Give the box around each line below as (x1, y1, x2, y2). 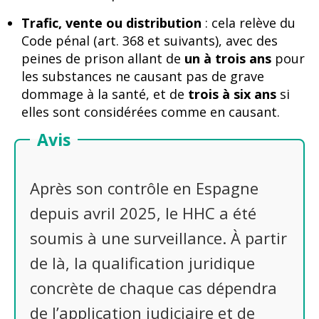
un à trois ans (184, 49, 271, 67)
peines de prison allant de (21, 49, 184, 67)
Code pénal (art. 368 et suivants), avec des (21, 31, 278, 49)
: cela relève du (202, 14, 296, 31)
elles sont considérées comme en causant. (21, 103, 280, 120)
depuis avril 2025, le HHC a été (30, 202, 256, 224)
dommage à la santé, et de (21, 85, 188, 103)
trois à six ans (188, 85, 276, 103)
